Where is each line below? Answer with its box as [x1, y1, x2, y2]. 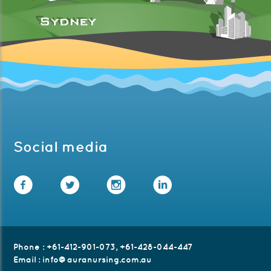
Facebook [42, 174, 118, 194]
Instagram [135, 174, 214, 194]
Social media [13, 138, 108, 155]
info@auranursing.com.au [42, 255, 152, 265]
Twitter [89, 174, 146, 194]
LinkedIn [182, 174, 254, 194]
